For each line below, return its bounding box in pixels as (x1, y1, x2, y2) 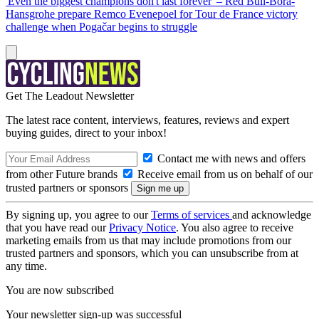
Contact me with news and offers (155, 152, 305, 164)
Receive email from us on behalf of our (135, 168, 313, 180)
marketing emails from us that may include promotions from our (6, 234, 291, 246)
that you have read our (6, 221, 109, 234)
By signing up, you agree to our (6, 209, 151, 221)
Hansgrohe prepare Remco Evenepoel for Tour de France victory (6, 8, 298, 20)
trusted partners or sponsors (6, 182, 131, 194)
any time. (6, 260, 47, 272)
